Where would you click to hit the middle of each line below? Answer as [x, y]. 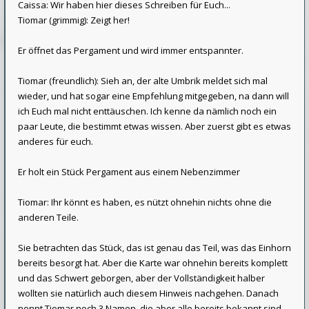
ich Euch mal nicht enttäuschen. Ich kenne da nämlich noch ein [147, 111]
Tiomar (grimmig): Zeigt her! [74, 20]
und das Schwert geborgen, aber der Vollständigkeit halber [141, 278]
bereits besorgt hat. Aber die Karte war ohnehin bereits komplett [153, 263]
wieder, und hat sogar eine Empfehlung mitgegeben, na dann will [153, 96]
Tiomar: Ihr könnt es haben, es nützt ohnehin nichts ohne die [145, 202]
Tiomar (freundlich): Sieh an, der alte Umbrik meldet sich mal [143, 81]
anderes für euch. [56, 141]
